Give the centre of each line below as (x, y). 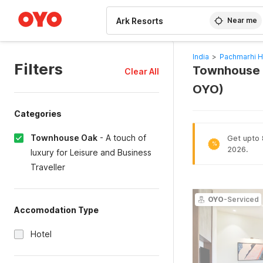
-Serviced (241, 199)
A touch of (126, 138)
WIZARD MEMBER (52, 6)
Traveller (48, 167)
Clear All (141, 71)
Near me (242, 20)
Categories (38, 114)
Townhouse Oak (64, 138)
